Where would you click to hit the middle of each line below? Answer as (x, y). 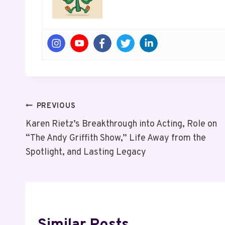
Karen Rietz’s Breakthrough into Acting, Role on (121, 124)
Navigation (63, 132)
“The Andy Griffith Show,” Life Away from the (116, 138)
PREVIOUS (56, 106)
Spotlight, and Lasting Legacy (86, 152)
